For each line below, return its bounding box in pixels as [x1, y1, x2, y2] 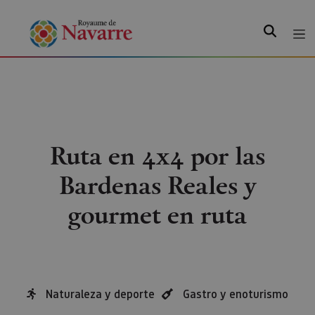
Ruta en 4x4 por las [50, 138, 265, 172]
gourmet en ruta [68, 197, 247, 231]
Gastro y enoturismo [183, 286, 288, 301]
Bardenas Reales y [58, 167, 257, 202]
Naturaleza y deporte [46, 286, 155, 301]
